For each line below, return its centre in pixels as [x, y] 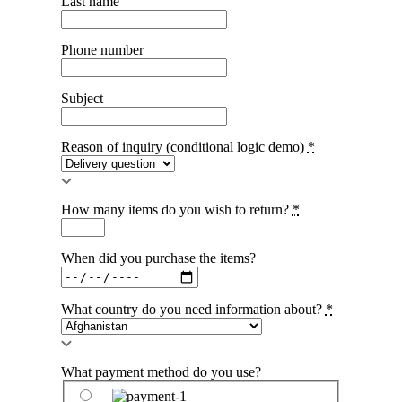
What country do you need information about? [193, 309]
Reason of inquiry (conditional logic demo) [184, 146]
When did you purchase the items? [158, 258]
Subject [82, 98]
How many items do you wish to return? [176, 209]
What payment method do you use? [161, 371]
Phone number [102, 49]
